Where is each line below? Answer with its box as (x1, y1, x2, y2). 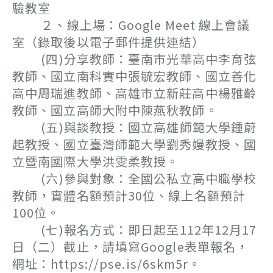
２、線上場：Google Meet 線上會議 (12, 16, 250, 34)
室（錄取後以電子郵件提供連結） (12, 33, 205, 51)
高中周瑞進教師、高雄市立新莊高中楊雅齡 (12, 84, 257, 102)
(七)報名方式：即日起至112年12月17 (12, 221, 257, 238)
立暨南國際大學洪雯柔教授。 (12, 152, 180, 170)
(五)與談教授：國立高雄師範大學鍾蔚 (12, 118, 257, 136)
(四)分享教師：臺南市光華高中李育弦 (12, 50, 257, 68)
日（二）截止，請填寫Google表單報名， (12, 238, 249, 255)
